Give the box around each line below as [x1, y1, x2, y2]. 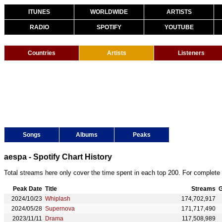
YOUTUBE [164, 24, 194, 31]
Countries [28, 50, 55, 56]
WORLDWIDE [90, 8, 128, 15]
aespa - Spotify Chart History [4, 153, 112, 161]
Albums [76, 131, 98, 138]
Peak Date [13, 185, 42, 192]
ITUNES [28, 8, 50, 15]
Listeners [178, 50, 205, 56]
